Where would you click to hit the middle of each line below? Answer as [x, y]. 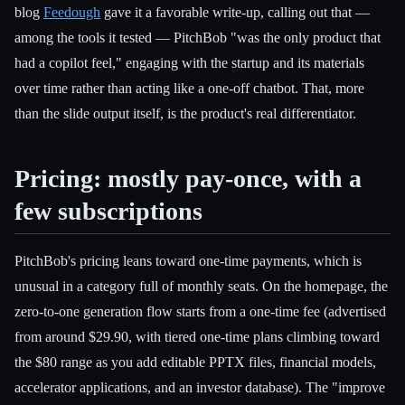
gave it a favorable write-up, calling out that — [235, 12]
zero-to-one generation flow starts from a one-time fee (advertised [200, 312]
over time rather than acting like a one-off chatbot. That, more [189, 88]
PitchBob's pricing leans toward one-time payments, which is [188, 261]
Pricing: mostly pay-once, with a [188, 178]
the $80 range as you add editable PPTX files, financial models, [195, 363]
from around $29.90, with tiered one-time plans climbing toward [197, 337]
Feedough [72, 12]
